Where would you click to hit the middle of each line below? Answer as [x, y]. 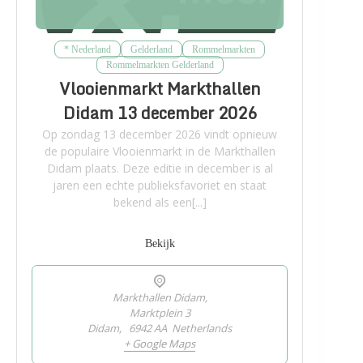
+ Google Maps [160, 344]
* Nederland [88, 49]
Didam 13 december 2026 [160, 113]
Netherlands [202, 328]
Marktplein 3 [160, 313]
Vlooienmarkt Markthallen [160, 89]
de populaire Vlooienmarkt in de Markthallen [160, 151]
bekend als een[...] [160, 202]
